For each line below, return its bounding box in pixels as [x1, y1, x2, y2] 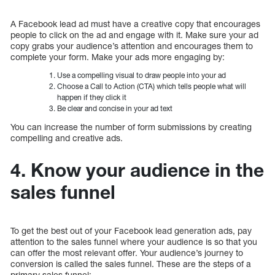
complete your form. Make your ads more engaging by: [10, 52, 225, 63]
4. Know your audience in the [10, 159, 264, 182]
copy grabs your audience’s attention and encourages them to [10, 41, 253, 52]
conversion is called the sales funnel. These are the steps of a [10, 258, 251, 269]
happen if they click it [57, 93, 126, 103]
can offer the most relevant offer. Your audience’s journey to [10, 247, 243, 258]
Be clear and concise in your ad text [57, 104, 172, 114]
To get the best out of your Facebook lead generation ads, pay [10, 225, 252, 236]
